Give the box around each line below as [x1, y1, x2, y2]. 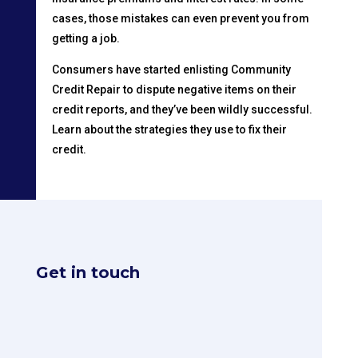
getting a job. [51, 31, 120, 45]
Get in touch [35, 262, 140, 282]
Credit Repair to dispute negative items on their [51, 82, 296, 96]
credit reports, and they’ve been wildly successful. [51, 102, 312, 116]
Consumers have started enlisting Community [51, 62, 291, 76]
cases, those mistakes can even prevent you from [51, 11, 309, 25]
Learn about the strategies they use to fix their [51, 122, 287, 136]
